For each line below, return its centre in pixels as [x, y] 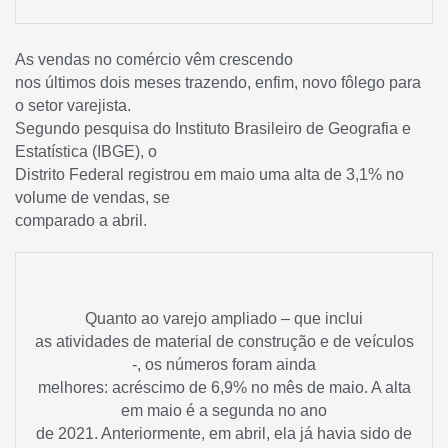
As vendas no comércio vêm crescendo [154, 60]
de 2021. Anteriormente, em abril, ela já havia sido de [224, 433]
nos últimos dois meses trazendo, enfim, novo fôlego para [218, 83]
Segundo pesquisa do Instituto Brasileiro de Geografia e [213, 129]
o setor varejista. [73, 106]
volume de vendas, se [92, 198]
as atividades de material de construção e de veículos [224, 341]
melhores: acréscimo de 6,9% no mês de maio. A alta [224, 387]
